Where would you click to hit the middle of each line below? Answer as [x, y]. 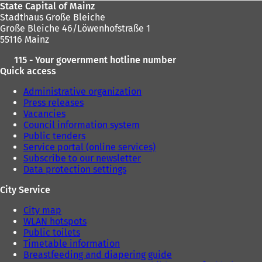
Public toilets [52, 233]
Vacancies [44, 114]
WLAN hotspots [55, 222]
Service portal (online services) [89, 147]
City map [42, 211]
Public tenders [54, 136]
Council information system [82, 125]
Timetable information [72, 244]
